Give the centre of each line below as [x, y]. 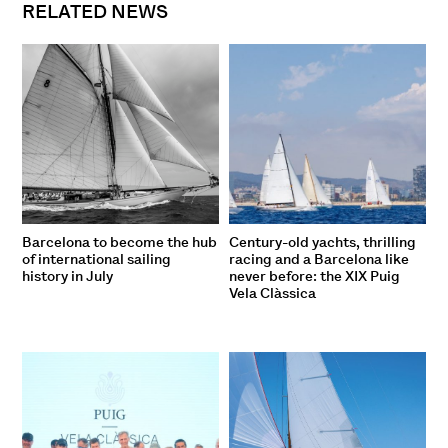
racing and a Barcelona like [319, 259]
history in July [68, 276]
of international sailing [97, 259]
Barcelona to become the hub [120, 242]
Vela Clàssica [272, 293]
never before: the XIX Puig [314, 276]
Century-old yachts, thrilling [322, 242]
